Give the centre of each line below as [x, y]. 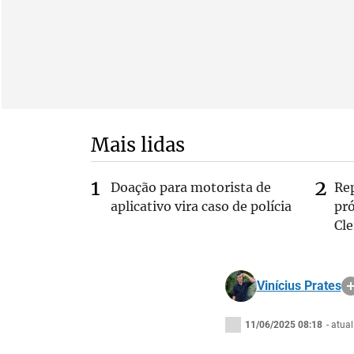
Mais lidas [137, 145]
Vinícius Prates [299, 286]
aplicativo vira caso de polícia [201, 206]
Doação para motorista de [190, 187]
